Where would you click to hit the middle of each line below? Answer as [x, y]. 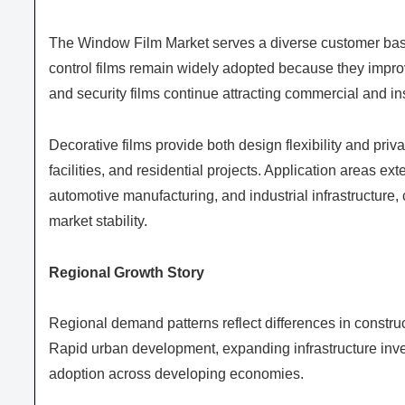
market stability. [98, 221]
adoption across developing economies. [176, 374]
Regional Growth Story [127, 272]
